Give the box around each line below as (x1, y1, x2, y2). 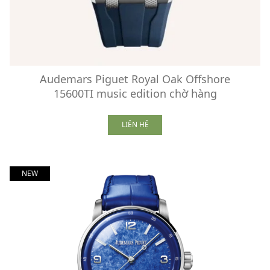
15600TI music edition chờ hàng (53, 86, 217, 101)
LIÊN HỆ (121, 119, 149, 130)
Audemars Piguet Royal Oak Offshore (40, 71, 230, 86)
